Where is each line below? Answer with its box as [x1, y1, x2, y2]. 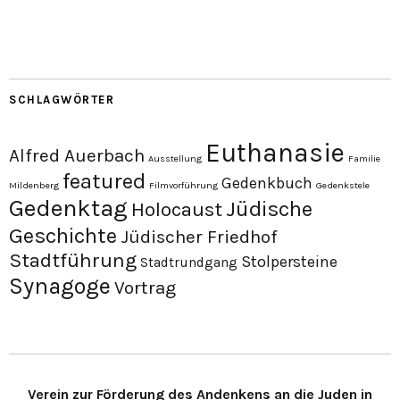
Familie [348, 152, 380, 164]
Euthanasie [205, 137, 345, 168]
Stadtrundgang [140, 254, 237, 271]
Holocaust [131, 196, 222, 221]
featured [62, 167, 146, 194]
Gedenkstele [316, 179, 370, 191]
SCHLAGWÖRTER [9, 92, 114, 106]
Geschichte [9, 221, 117, 248]
